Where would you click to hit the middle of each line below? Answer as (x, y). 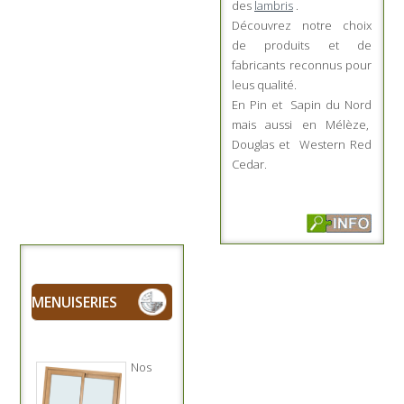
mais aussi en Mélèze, (302, 124)
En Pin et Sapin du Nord (302, 104)
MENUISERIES (75, 302)
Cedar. (249, 164)
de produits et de (302, 45)
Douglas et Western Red (302, 144)
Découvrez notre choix (302, 25)
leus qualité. (264, 84)
